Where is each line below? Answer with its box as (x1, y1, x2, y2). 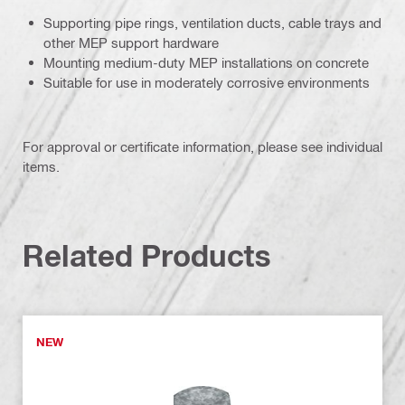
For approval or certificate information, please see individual (23, 137, 382, 155)
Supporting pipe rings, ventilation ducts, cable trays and (43, 14, 381, 31)
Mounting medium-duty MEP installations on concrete (43, 53, 369, 71)
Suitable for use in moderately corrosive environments (43, 73, 370, 90)
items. (23, 157, 60, 174)
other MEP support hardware (43, 33, 219, 51)
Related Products (23, 237, 271, 273)
